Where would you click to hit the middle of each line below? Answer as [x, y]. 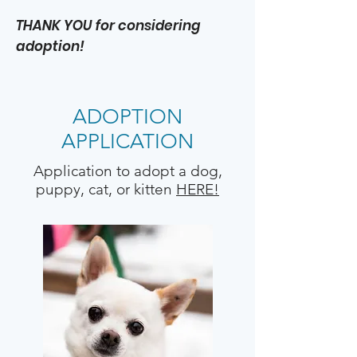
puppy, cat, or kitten [106, 189]
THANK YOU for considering [108, 25]
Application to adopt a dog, [127, 171]
